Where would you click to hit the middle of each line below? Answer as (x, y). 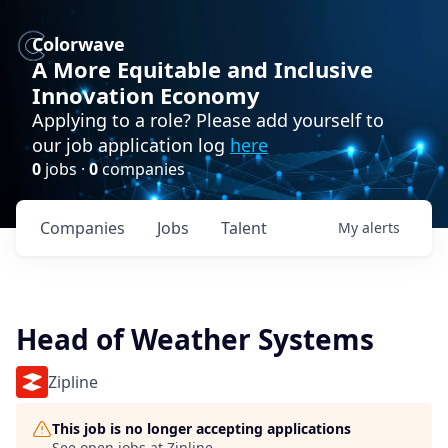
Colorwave (78, 44)
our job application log (131, 145)
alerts (381, 227)
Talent (244, 228)
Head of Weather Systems (195, 339)
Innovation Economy (146, 95)
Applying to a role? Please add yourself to (208, 120)
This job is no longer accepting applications (201, 428)
